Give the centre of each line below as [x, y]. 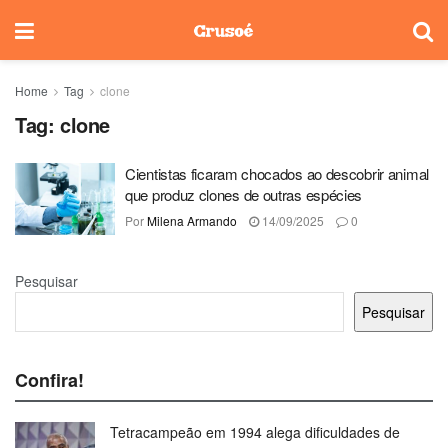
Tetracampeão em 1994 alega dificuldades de [255, 431]
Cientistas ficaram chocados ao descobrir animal [277, 173]
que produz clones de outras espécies [244, 194]
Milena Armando [192, 220]
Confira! [49, 379]
